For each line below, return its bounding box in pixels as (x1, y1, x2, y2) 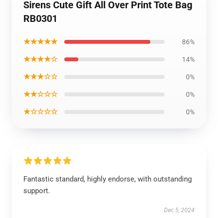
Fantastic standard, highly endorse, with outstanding (23, 175, 192, 183)
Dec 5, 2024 (164, 207, 195, 214)
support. (23, 186, 50, 195)
